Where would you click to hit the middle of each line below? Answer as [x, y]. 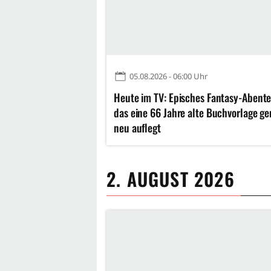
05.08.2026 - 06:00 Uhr [168, 77]
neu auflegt [137, 128]
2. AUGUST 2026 [171, 179]
